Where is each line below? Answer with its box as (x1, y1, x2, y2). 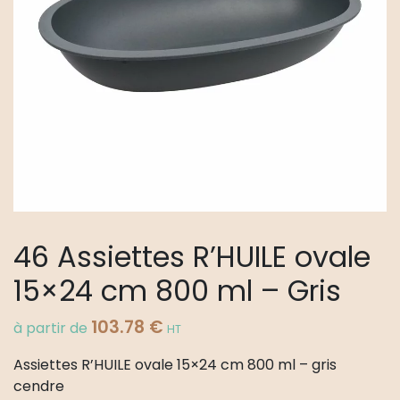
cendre (13, 376, 64, 397)
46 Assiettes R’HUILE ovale (13, 237, 371, 278)
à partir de (13, 318, 91, 339)
